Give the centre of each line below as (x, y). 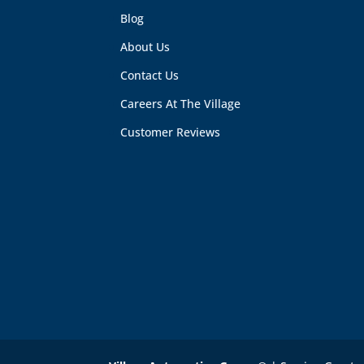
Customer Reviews (171, 132)
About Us (145, 46)
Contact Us (150, 75)
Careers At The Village (181, 103)
